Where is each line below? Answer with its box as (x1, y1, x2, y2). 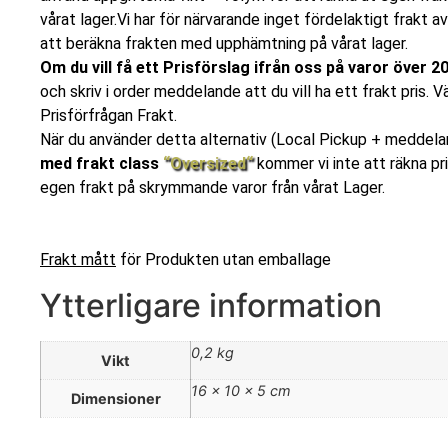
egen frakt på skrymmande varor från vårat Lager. (40, 178, 385, 198)
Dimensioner (70, 389, 161, 407)
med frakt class (40, 154, 163, 174)
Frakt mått (40, 250, 116, 270)
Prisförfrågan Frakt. (40, 106, 177, 126)
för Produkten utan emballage (116, 250, 331, 270)
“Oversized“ (163, 154, 257, 174)
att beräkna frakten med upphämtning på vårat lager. (40, 34, 408, 54)
